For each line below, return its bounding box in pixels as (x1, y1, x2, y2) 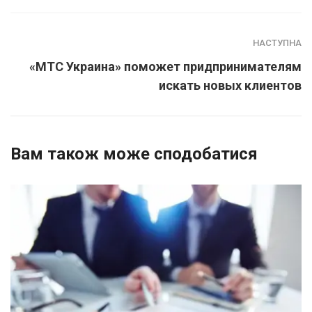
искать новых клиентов (159, 77, 302, 93)
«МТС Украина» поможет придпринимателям (29, 58, 302, 74)
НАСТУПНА (253, 37, 302, 48)
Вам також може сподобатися (10, 143, 258, 164)
